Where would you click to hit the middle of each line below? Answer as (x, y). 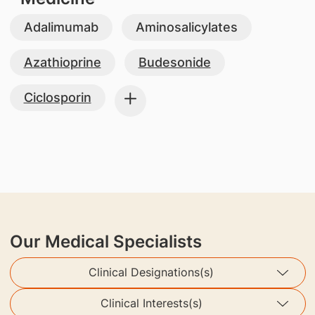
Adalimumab (61, 27)
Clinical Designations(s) (151, 272)
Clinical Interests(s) (151, 303)
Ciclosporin (57, 97)
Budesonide (174, 62)
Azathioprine (62, 62)
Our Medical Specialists (105, 241)
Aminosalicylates (186, 27)
